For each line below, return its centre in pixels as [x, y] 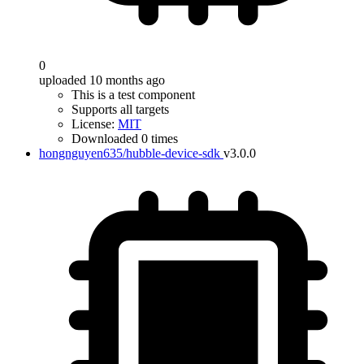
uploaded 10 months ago [102, 80]
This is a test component [133, 95]
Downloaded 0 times [125, 139]
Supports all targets [120, 109]
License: [95, 124]
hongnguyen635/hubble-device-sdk [130, 153]
